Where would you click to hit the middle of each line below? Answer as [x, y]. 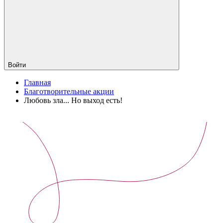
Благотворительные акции [69, 91]
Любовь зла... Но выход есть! [73, 100]
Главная [37, 82]
